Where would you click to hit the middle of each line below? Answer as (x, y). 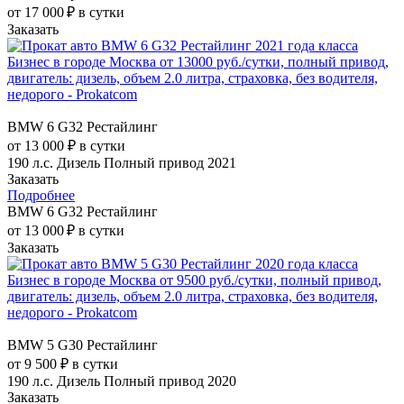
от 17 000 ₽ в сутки (66, 12)
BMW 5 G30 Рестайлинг (83, 344)
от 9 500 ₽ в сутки (63, 363)
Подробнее (41, 195)
